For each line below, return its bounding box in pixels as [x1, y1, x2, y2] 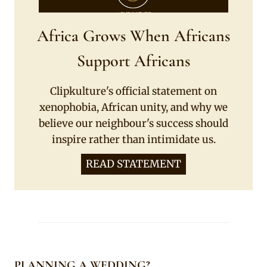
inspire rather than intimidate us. [51, 132, 216, 146]
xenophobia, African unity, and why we [39, 100, 228, 114]
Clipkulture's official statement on [50, 84, 217, 98]
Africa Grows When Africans [37, 25, 230, 46]
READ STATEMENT [86, 157, 181, 170]
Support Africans [77, 50, 190, 71]
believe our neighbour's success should [39, 116, 228, 130]
